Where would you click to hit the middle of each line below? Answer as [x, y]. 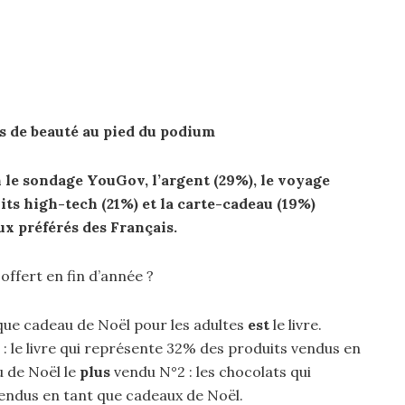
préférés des [62, 227]
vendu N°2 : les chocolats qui [211, 372]
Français [142, 227]
